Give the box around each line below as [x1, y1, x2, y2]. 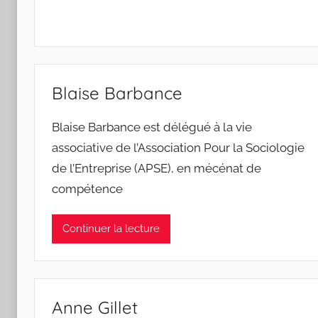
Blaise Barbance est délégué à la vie [52, 119, 252, 134]
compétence [52, 181, 123, 196]
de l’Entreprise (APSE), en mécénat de [52, 160, 261, 175]
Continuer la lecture [62, 222, 160, 236]
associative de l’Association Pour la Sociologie [52, 140, 305, 155]
